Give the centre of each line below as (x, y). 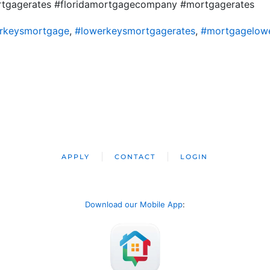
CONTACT (135, 157)
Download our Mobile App (134, 204)
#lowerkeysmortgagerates (135, 31)
